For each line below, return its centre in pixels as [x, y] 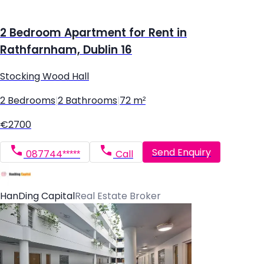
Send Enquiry [181, 152]
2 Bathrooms [88, 101]
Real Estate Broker [118, 196]
